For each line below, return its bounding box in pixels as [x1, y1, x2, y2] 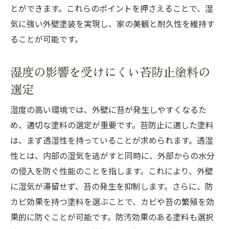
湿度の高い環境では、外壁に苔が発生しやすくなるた [10, 105, 207, 115]
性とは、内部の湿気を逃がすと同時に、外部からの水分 [10, 151, 215, 161]
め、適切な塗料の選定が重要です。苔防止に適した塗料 [10, 120, 214, 130]
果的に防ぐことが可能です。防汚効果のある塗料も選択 [10, 212, 214, 222]
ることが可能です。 [10, 34, 83, 44]
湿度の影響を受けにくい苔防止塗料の [10, 62, 210, 80]
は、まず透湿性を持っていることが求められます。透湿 [10, 135, 213, 146]
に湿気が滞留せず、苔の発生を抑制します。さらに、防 [10, 181, 213, 192]
